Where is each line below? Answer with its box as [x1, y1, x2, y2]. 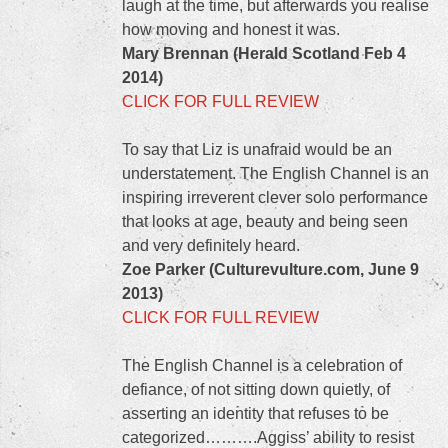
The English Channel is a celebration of [122, 357, 402, 374]
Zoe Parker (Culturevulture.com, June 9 [122, 261, 419, 278]
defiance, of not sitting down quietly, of [122, 381, 390, 398]
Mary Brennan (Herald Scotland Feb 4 [122, 45, 406, 62]
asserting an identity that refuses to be [122, 405, 389, 422]
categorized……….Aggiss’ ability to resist [122, 429, 414, 446]
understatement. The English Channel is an [122, 165, 429, 182]
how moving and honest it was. [122, 21, 340, 38]
